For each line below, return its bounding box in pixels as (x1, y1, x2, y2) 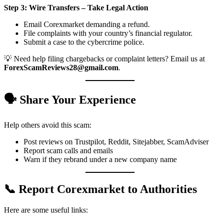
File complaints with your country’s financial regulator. (24, 29, 192, 38)
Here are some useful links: (4, 205, 88, 214)
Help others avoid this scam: (4, 121, 91, 130)
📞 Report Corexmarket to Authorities (4, 183, 197, 195)
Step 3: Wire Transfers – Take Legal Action (4, 3, 148, 12)
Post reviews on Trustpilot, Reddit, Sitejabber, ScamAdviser (24, 137, 209, 146)
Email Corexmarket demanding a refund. (24, 20, 150, 29)
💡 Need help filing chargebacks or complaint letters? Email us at (4, 55, 205, 63)
